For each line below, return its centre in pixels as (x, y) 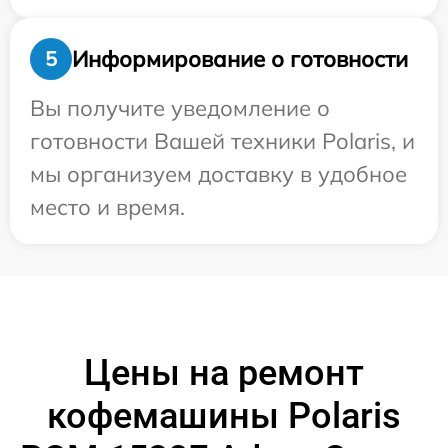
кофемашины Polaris (224, 416)
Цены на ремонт (224, 373)
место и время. (107, 207)
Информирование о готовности (240, 58)
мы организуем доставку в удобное (218, 174)
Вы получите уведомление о (180, 108)
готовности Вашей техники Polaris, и (222, 141)
